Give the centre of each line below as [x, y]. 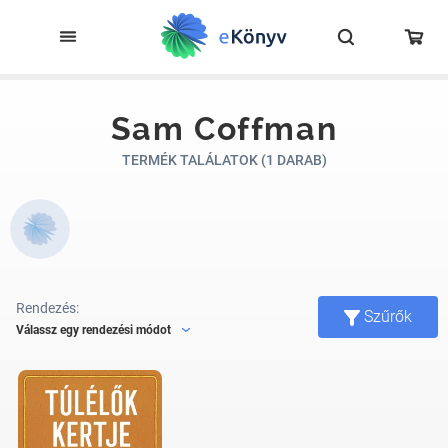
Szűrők [388, 316]
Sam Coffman [224, 128]
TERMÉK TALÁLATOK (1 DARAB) [224, 160]
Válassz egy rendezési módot [93, 329]
